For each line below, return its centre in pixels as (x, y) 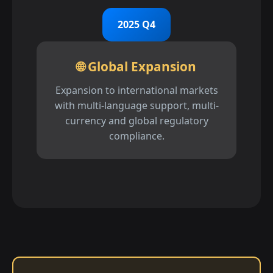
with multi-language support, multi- (136, 106)
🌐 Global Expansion (136, 67)
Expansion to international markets (136, 90)
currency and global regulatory (136, 121)
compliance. (136, 136)
